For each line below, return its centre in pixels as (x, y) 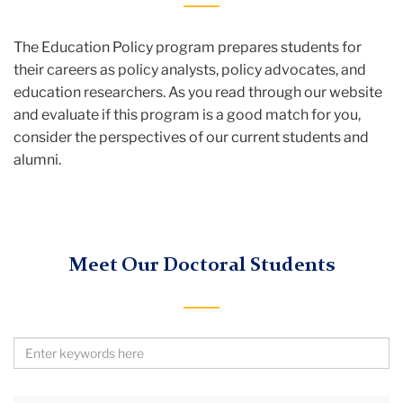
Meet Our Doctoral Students (201, 265)
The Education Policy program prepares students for (188, 47)
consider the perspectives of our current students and (191, 137)
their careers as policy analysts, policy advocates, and (190, 69)
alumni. (37, 159)
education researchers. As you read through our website (198, 92)
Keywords (47, 392)
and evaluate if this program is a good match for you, (187, 114)
